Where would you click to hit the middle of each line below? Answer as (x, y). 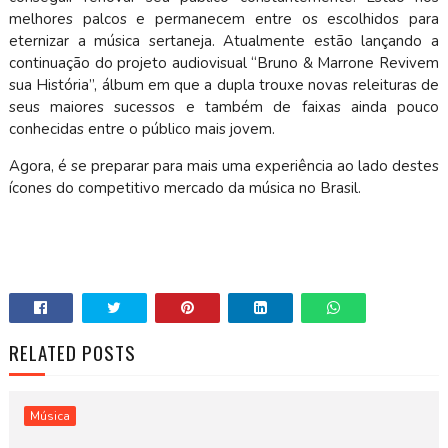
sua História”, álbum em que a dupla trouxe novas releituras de (224, 85)
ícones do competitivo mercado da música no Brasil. (184, 188)
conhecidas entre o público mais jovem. (143, 129)
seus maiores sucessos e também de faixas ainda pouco (224, 107)
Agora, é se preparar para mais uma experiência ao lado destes (224, 166)
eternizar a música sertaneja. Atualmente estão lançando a (224, 41)
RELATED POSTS (72, 352)
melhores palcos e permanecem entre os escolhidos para (224, 19)
